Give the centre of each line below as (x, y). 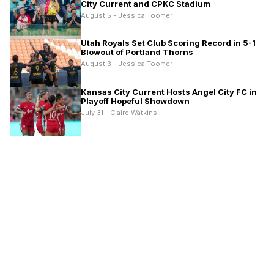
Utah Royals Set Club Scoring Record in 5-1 (168, 43)
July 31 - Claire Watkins (119, 112)
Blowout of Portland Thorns (137, 52)
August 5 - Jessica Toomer (127, 15)
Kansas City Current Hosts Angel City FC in (169, 91)
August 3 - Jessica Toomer (127, 64)
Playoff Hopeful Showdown (135, 101)
